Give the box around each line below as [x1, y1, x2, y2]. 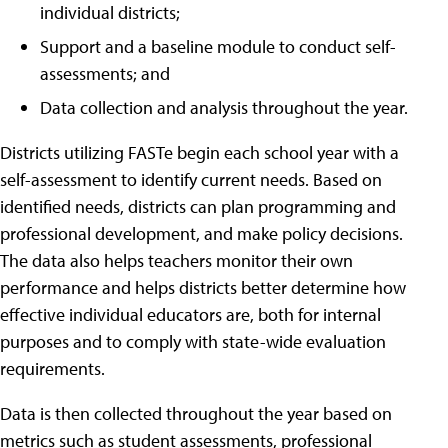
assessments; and [40, 62, 170, 85]
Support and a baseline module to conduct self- [40, 35, 396, 58]
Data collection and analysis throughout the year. [40, 96, 408, 119]
